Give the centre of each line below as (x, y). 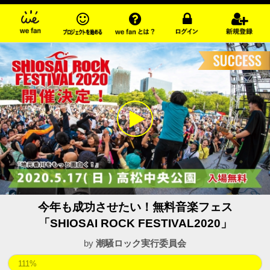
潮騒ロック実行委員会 (141, 243)
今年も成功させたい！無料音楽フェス (135, 207)
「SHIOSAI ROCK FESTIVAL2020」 (135, 224)
